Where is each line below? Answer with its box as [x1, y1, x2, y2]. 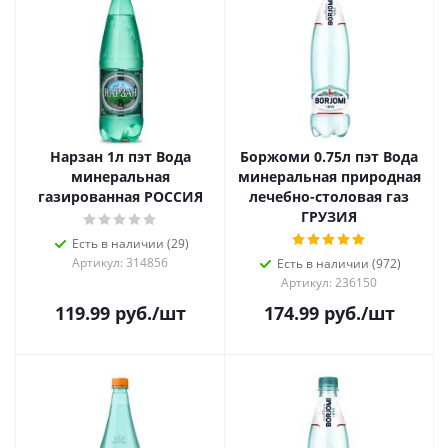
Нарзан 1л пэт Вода [49, 147, 191, 166]
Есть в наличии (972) [277, 255, 401, 272]
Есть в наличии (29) [71, 235, 189, 252]
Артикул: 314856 [72, 254, 168, 271]
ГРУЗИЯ [301, 207, 357, 226]
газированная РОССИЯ [37, 187, 203, 206]
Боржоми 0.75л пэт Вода [240, 147, 418, 166]
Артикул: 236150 [281, 274, 377, 291]
